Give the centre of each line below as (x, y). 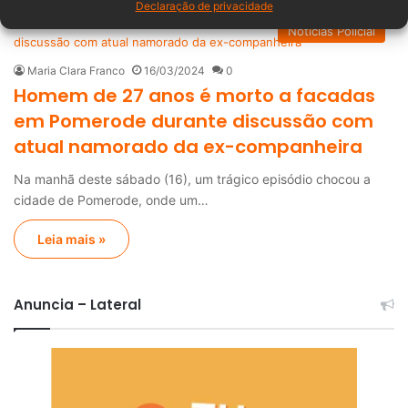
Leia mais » (71, 240)
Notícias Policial (331, 31)
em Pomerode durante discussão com (194, 122)
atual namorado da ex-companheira (188, 147)
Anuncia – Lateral (77, 305)
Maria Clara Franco (76, 71)
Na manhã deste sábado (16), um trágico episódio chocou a (192, 179)
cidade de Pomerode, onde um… (111, 200)
